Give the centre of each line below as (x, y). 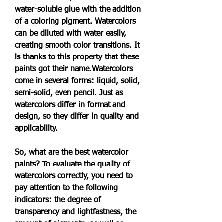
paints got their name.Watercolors (74, 69)
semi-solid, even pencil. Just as (69, 93)
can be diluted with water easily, (71, 34)
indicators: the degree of (58, 200)
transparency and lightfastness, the (76, 212)
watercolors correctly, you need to (74, 176)
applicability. (36, 129)
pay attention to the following (66, 188)
